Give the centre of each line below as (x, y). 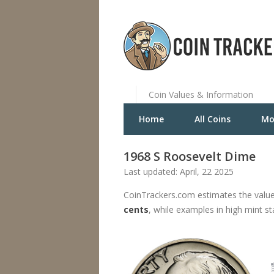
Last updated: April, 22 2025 (179, 172)
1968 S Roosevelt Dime (190, 156)
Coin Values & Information (201, 94)
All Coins (213, 119)
